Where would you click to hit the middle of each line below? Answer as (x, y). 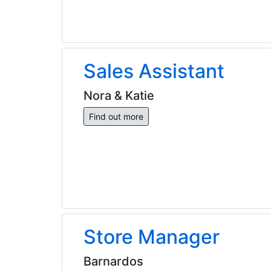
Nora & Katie (119, 95)
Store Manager (152, 237)
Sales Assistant (154, 71)
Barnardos (113, 261)
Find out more (116, 116)
